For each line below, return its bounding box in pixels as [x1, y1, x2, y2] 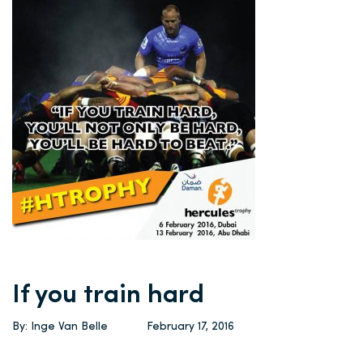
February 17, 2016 [147, 321, 234, 333]
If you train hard [12, 283, 204, 309]
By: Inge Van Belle [12, 321, 108, 333]
